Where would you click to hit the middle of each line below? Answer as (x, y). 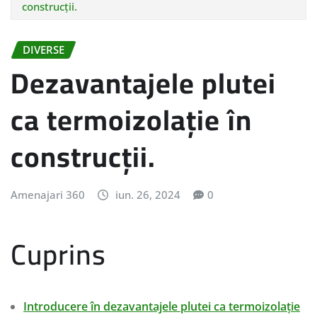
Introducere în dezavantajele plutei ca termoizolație (162, 306)
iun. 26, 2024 (148, 195)
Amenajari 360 (48, 195)
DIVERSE (44, 49)
